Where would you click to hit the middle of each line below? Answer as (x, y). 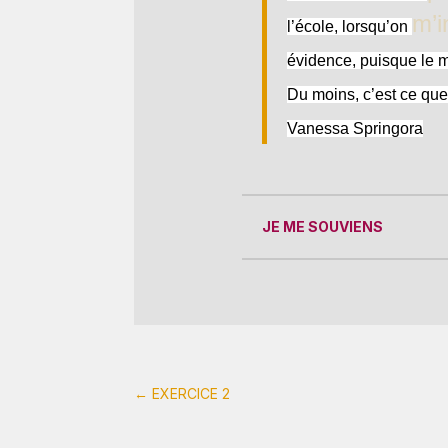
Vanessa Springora (354, 129)
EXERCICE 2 (191, 393)
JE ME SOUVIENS (322, 227)
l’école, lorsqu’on (349, 27)
